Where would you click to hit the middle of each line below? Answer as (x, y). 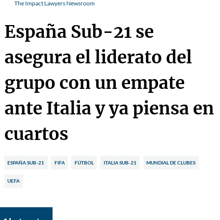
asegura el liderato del (98, 58)
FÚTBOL (84, 162)
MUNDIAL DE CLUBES (171, 162)
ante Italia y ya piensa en (109, 109)
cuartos (36, 134)
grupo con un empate (94, 83)
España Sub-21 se (79, 32)
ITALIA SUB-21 (120, 162)
